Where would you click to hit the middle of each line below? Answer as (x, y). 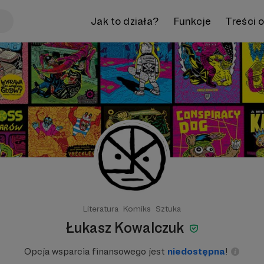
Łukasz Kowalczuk (126, 228)
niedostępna (196, 251)
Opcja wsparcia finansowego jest (96, 251)
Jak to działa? (125, 21)
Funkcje (192, 21)
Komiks (137, 209)
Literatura (101, 209)
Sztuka (168, 209)
